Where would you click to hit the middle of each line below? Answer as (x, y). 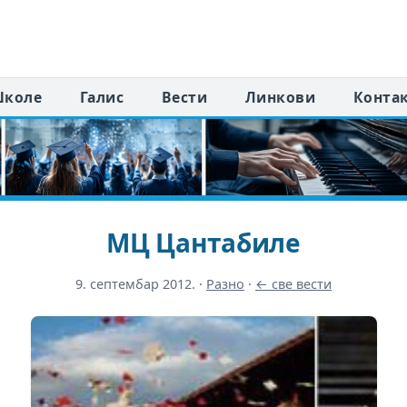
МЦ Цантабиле (203, 243)
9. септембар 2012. (135, 284)
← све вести (293, 284)
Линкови (280, 97)
